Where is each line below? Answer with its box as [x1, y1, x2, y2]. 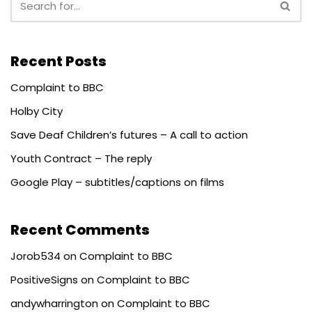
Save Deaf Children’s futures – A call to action [10, 127, 248, 142]
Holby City [10, 103, 63, 118]
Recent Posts [10, 51, 107, 71]
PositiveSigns [10, 272, 78, 287]
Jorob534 [10, 248, 61, 263]
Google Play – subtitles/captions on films [10, 174, 224, 189]
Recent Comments [10, 219, 150, 240]
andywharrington [10, 295, 98, 311]
